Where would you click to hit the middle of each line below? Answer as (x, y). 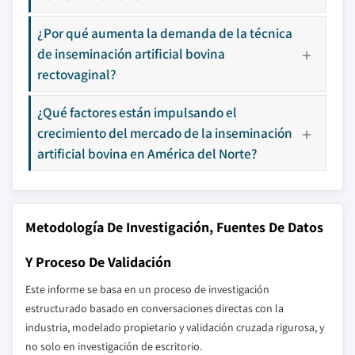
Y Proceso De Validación (98, 262)
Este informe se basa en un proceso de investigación (147, 289)
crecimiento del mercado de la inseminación (165, 133)
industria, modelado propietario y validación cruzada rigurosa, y (175, 327)
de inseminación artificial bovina (131, 53)
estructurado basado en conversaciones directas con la (155, 308)
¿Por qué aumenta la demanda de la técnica (165, 33)
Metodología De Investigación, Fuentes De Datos (174, 227)
